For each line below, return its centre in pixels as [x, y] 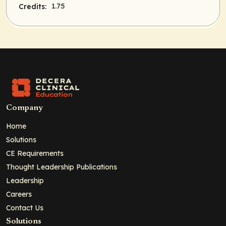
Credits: [33, 7]
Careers [19, 194]
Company [24, 108]
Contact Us [25, 208]
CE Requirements [35, 153]
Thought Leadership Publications [62, 167]
